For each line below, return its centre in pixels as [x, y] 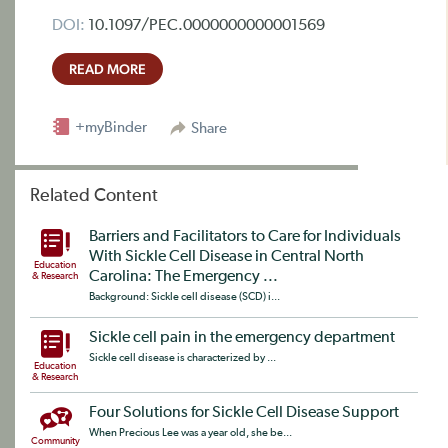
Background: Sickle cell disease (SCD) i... [184, 296]
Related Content [94, 196]
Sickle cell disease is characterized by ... [182, 357]
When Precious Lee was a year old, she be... [190, 432]
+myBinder [109, 127]
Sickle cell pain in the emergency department [242, 338]
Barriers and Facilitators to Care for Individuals [245, 237]
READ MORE [107, 69]
